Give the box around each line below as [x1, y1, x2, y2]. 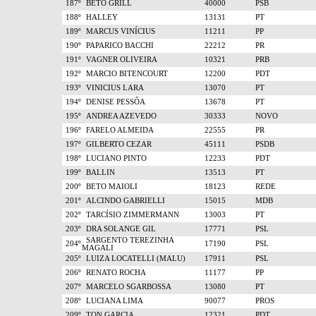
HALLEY [82, 13, 118, 21]
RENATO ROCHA [82, 269, 146, 276]
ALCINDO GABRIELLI [82, 197, 165, 205]
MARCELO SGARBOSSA [82, 283, 171, 291]
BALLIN [82, 169, 115, 176]
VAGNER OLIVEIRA [82, 56, 157, 63]
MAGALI [82, 244, 114, 252]
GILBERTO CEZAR [82, 140, 152, 148]
